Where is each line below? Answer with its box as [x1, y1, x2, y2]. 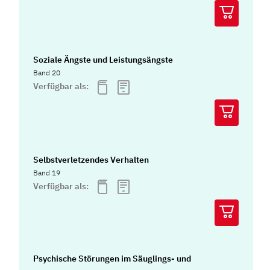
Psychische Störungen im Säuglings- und [33, 253, 192, 264]
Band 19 [33, 168, 61, 177]
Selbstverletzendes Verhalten [33, 154, 149, 165]
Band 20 [33, 68, 61, 78]
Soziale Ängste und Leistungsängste [33, 54, 174, 66]
